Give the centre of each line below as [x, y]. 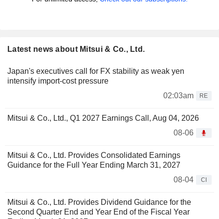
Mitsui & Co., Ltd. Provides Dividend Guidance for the [99, 202]
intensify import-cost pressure [58, 81]
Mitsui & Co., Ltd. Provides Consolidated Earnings [94, 155]
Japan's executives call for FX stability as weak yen [96, 71]
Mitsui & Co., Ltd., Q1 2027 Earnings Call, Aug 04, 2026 [103, 118]
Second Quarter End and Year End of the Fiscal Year [99, 212]
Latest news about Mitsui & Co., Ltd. [76, 49]
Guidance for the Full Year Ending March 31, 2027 [94, 165]
